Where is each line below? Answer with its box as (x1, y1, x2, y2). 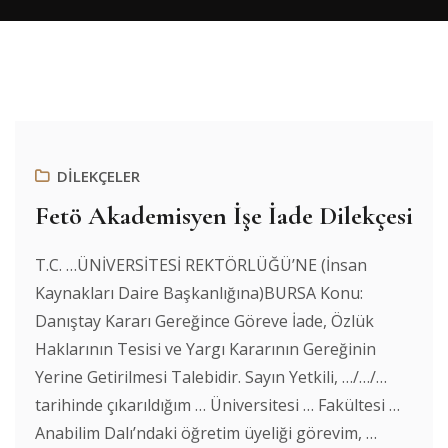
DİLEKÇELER (57, 166, 140, 186)
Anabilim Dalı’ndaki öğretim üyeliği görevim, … (35, 422, 377, 444)
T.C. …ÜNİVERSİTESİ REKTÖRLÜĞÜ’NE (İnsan (35, 254, 367, 276)
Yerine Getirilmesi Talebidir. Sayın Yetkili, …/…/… (35, 366, 387, 388)
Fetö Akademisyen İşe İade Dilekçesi (35, 200, 413, 231)
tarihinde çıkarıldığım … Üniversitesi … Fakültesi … (35, 394, 400, 416)
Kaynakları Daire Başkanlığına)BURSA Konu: (35, 282, 363, 304)
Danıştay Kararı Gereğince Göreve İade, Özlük (35, 310, 374, 332)
